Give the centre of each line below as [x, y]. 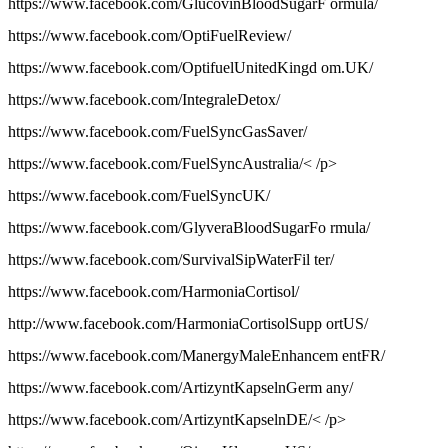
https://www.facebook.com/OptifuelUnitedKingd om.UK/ [190, 68]
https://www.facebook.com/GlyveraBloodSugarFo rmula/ [189, 228]
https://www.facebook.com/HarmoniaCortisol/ [153, 292]
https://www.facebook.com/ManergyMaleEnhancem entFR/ [196, 356]
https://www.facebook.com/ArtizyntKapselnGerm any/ [180, 388]
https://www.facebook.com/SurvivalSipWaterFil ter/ [171, 260]
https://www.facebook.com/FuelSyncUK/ [139, 196]
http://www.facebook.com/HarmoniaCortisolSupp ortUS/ [188, 324]
